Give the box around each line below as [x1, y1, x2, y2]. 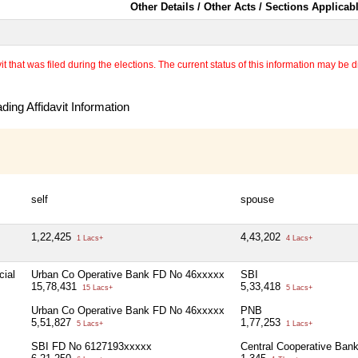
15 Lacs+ [80, 283, 113, 292]
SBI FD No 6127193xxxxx [31, 340, 152, 352]
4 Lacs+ [284, 233, 312, 242]
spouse [241, 193, 274, 205]
